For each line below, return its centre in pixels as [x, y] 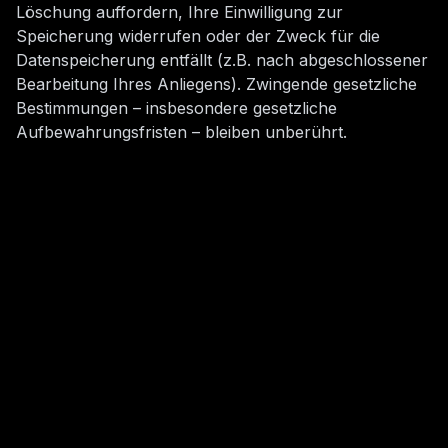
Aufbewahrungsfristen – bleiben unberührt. [181, 132]
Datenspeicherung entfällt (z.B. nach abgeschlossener [222, 60]
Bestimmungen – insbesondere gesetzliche [176, 108]
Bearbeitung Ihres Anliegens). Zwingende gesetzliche [216, 84]
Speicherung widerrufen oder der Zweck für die [198, 36]
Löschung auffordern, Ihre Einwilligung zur [179, 12]
